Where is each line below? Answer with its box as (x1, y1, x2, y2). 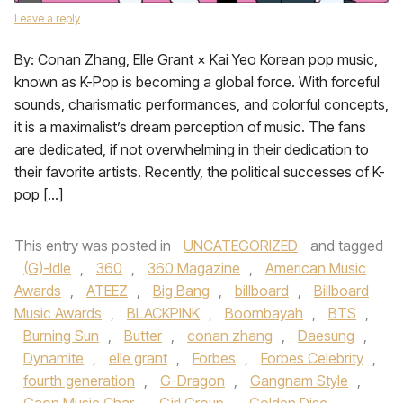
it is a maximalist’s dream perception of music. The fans (14, 118, 366, 136)
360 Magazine (148, 259, 240, 277)
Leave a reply (14, 12, 80, 25)
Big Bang (153, 282, 210, 300)
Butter (124, 327, 162, 345)
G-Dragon (160, 372, 225, 390)
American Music (265, 259, 366, 277)
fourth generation (23, 372, 135, 390)
